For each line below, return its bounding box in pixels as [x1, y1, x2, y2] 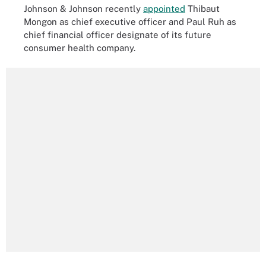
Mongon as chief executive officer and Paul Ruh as [24, 16, 236, 27]
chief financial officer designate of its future [24, 29, 211, 40]
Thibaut [185, 3, 220, 14]
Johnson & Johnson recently [24, 3, 143, 14]
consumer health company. [24, 42, 140, 53]
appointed [143, 3, 185, 14]
